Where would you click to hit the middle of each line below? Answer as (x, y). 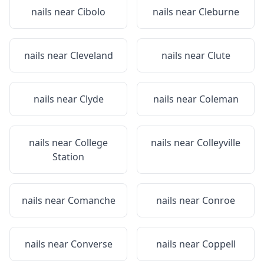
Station (68, 157)
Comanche (91, 200)
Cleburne (219, 12)
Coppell (219, 244)
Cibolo (91, 12)
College (91, 143)
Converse (91, 244)
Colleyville (219, 143)
